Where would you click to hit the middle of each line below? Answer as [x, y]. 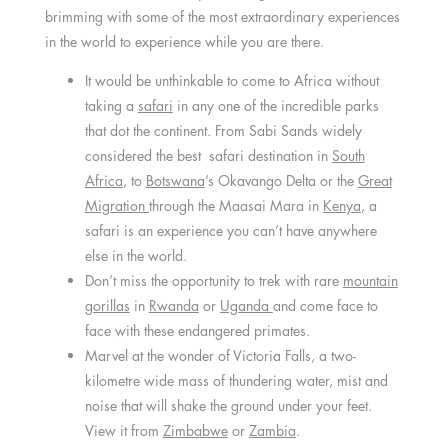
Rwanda [173, 306]
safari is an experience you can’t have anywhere [230, 231]
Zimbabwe [195, 431]
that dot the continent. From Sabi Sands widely [223, 131]
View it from [123, 431]
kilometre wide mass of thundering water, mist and [236, 381]
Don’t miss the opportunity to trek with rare [213, 281]
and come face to [325, 306]
